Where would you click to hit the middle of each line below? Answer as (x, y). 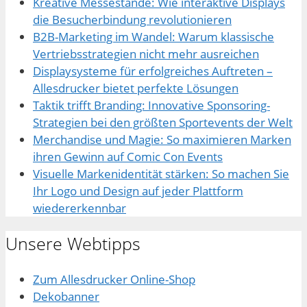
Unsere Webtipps (73, 244)
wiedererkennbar (79, 208)
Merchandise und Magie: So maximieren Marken (162, 140)
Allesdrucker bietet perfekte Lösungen (136, 88)
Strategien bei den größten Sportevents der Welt (163, 123)
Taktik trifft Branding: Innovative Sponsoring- (151, 106)
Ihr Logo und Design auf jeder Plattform (138, 191)
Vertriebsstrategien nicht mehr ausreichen (146, 54)
